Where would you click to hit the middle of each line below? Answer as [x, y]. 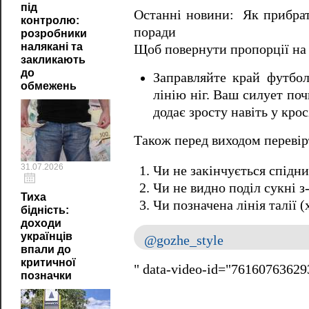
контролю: [50, 20]
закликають [53, 60]
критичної [48, 262]
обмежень [49, 86]
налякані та [52, 47]
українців [47, 236]
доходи [41, 223]
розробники [54, 33]
